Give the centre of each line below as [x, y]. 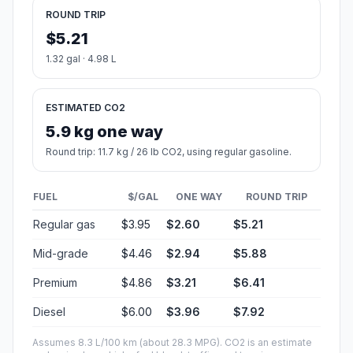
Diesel [49, 312]
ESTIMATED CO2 [85, 108]
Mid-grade [61, 254]
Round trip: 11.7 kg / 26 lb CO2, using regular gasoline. [169, 152]
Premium [55, 283]
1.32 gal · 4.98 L [81, 59]
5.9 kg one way [104, 132]
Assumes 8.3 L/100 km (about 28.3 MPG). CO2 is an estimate [172, 343]
